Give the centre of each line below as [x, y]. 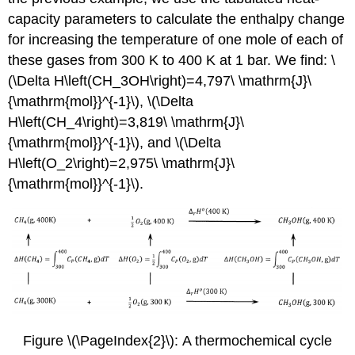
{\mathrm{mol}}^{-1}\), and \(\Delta [115, 142]
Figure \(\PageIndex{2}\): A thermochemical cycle [177, 341]
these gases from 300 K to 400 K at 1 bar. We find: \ [172, 60]
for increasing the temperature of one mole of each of [176, 39]
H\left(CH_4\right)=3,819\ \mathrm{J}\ [126, 122]
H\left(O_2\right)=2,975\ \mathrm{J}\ [122, 163]
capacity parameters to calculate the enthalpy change [177, 19]
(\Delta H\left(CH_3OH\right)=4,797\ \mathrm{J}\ [160, 80]
